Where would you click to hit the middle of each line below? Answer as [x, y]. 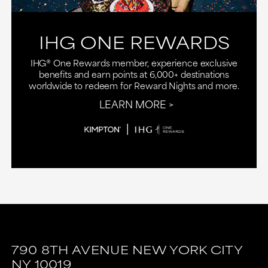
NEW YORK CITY [188, 249]
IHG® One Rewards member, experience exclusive [134, 62]
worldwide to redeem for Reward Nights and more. [134, 85]
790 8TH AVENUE [70, 249]
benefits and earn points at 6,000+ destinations [134, 74]
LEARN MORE [133, 103]
